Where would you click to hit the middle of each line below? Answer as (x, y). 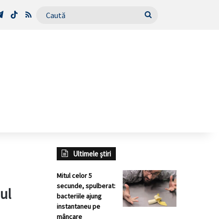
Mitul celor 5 (74, 175)
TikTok (29, 14)
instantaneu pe (78, 206)
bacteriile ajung (79, 196)
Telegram (19, 14)
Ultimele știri (92, 154)
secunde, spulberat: (86, 186)
